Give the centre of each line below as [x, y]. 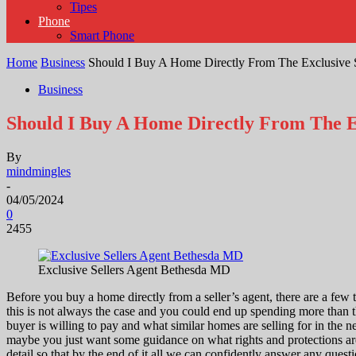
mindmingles [39, 171]
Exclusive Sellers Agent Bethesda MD [134, 269]
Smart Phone [102, 35]
